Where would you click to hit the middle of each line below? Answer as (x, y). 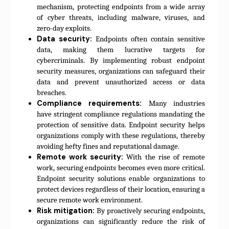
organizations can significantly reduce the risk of (121, 222)
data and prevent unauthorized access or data (121, 82)
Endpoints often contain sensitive (148, 39)
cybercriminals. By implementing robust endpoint (121, 61)
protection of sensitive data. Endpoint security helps (121, 125)
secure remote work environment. (90, 200)
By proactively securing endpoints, (150, 211)
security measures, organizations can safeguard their (121, 72)
